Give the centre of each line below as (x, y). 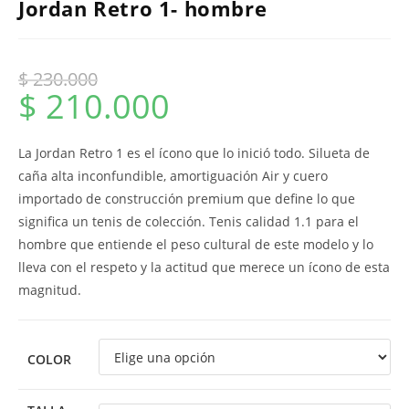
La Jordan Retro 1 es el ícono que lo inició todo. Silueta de (194, 153)
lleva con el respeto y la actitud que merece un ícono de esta (204, 267)
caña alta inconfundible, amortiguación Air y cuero (173, 176)
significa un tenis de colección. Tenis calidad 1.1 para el (189, 221)
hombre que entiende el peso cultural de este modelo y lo (196, 244)
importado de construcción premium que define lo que (187, 199)
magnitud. (50, 290)
